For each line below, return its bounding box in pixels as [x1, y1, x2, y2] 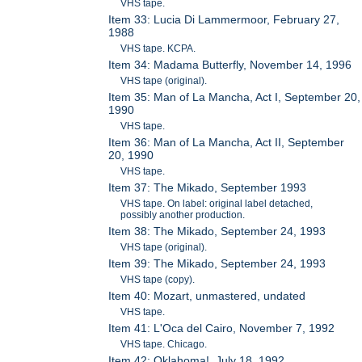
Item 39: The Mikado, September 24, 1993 [108, 256, 326, 270]
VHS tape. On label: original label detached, [120, 197, 314, 209]
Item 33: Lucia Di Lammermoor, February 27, [108, 12, 340, 26]
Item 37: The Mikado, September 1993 [108, 180, 307, 194]
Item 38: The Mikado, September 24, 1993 [108, 224, 326, 238]
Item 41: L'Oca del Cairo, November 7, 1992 [108, 321, 335, 335]
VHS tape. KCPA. [120, 42, 196, 54]
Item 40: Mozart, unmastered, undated [108, 288, 306, 302]
